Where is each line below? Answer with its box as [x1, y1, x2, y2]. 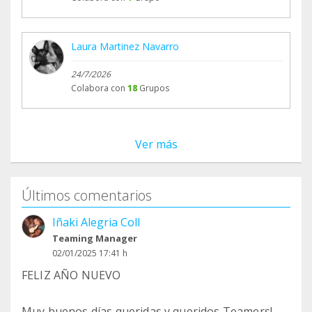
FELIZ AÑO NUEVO [22, 267, 121, 283]
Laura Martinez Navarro [71, 40, 179, 54]
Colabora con [71, 82, 125, 95]
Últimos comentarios [22, 186, 152, 205]
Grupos [139, 82, 169, 95]
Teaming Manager [52, 232, 137, 245]
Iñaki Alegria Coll [52, 214, 140, 231]
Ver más [134, 136, 178, 153]
